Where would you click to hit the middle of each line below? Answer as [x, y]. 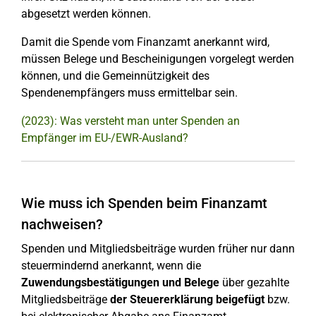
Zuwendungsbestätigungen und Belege [120, 282]
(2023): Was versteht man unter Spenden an [130, 121]
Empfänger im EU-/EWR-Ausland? [105, 138]
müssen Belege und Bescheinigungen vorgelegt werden [158, 59]
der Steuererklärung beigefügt [187, 299]
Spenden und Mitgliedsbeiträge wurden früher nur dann [158, 249]
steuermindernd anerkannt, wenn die [111, 266]
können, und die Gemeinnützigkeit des [115, 76]
